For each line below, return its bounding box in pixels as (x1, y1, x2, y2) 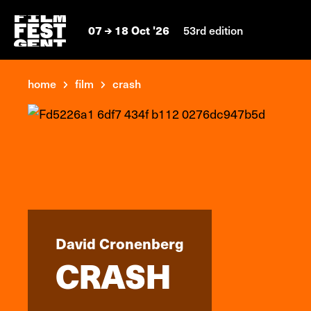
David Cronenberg (56, 233, 184, 253)
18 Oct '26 (112, 22, 172, 38)
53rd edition (183, 22, 243, 37)
